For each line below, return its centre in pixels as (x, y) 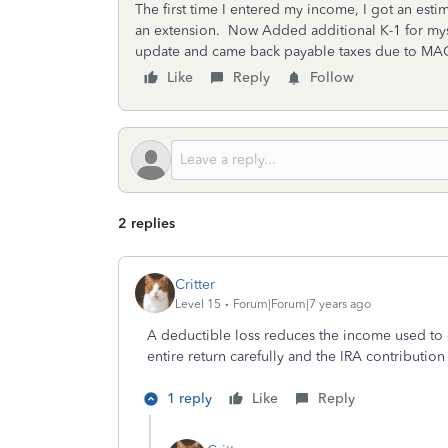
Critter (195, 284)
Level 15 (198, 303)
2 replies (146, 223)
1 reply (189, 398)
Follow (332, 77)
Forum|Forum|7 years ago (302, 303)
